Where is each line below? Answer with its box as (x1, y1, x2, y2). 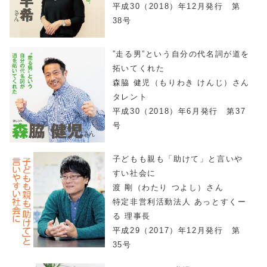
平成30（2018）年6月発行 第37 (112, 107, 246, 116)
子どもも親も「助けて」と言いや (112, 154, 243, 163)
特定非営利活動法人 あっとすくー (112, 197, 247, 206)
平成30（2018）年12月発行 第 (112, 2, 241, 11)
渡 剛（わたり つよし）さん (112, 182, 224, 192)
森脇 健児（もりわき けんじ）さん (112, 78, 250, 88)
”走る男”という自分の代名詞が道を (112, 49, 250, 59)
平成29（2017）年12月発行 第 (112, 225, 241, 235)
